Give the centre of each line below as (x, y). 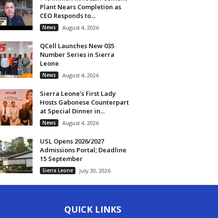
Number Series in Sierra (77, 54)
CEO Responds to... (67, 16)
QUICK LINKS (93, 209)
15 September (61, 159)
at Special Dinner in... (72, 111)
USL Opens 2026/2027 (72, 141)
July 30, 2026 (95, 171)
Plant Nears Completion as (80, 7)
